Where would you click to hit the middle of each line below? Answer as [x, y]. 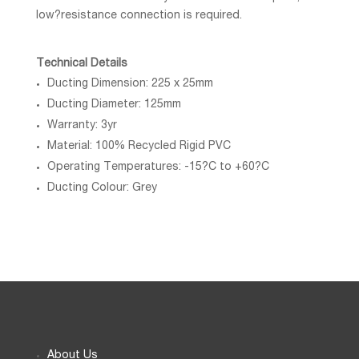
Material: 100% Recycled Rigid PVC [139, 146]
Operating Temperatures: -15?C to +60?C [158, 167]
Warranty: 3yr [82, 125]
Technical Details [81, 64]
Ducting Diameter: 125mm [114, 105]
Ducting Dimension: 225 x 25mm [130, 84]
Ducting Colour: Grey [102, 188]
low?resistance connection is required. [139, 16]
